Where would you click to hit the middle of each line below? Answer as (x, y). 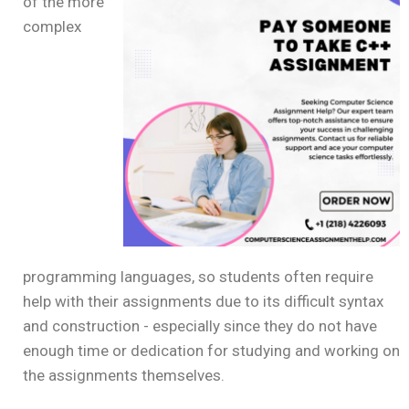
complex (52, 27)
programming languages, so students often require (198, 277)
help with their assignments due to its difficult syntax (203, 302)
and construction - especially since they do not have (200, 326)
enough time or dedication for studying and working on (211, 351)
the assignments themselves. (124, 376)
